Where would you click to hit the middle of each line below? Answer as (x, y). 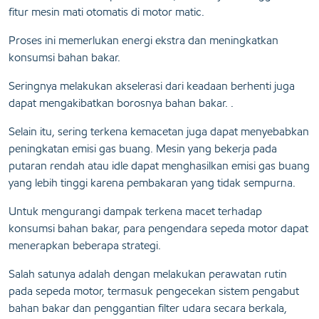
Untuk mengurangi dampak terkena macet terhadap (135, 211)
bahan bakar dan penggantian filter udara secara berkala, (148, 308)
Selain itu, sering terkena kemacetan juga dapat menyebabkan (159, 132)
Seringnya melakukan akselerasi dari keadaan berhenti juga (152, 86)
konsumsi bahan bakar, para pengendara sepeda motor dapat (158, 229)
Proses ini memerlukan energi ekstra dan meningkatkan (143, 41)
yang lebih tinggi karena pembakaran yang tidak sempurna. (152, 183)
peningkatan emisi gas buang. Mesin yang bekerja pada (143, 149)
